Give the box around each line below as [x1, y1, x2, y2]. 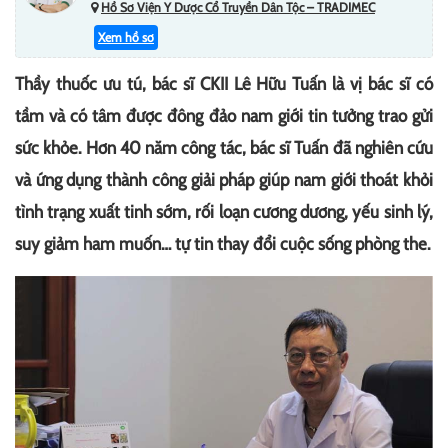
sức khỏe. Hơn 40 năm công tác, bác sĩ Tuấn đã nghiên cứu [15, 136, 433, 159]
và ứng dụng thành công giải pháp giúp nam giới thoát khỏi [15, 168, 433, 191]
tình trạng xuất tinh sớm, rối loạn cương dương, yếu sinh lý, [15, 200, 433, 223]
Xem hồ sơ [98, 28, 154, 45]
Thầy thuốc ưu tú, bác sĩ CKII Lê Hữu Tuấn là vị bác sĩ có [15, 72, 433, 95]
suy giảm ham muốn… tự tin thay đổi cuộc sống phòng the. [15, 232, 430, 255]
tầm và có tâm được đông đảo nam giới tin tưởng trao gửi [15, 104, 433, 127]
